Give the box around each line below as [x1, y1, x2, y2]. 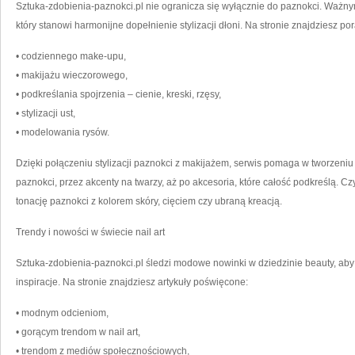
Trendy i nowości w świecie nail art [16, 227, 165, 238]
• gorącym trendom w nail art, [16, 326, 140, 338]
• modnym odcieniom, [16, 307, 109, 319]
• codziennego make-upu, [16, 51, 126, 62]
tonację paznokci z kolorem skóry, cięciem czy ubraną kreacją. [16, 196, 282, 207]
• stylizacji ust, [16, 108, 75, 119]
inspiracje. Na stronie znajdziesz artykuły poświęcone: [16, 277, 248, 288]
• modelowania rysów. [16, 127, 109, 138]
